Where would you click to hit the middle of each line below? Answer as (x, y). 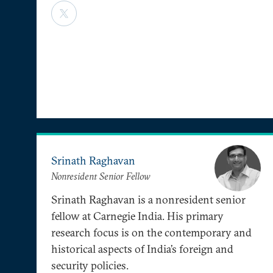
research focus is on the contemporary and (151, 232)
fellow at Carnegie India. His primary (137, 216)
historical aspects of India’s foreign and (142, 249)
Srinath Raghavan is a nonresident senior (148, 199)
